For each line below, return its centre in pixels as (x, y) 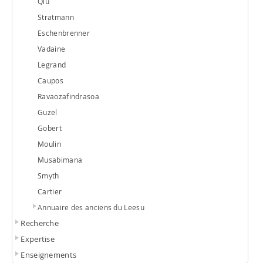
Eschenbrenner (64, 33)
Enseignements (49, 254)
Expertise (38, 239)
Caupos (50, 80)
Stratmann (56, 17)
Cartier (50, 191)
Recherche (40, 223)
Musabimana (60, 159)
